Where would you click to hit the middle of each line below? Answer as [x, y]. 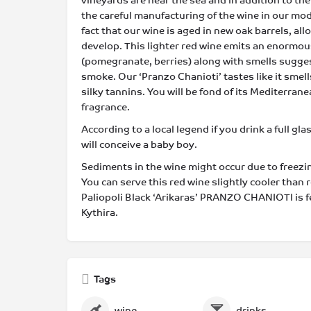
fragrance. [106, 107]
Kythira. [100, 212]
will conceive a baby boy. [139, 144]
